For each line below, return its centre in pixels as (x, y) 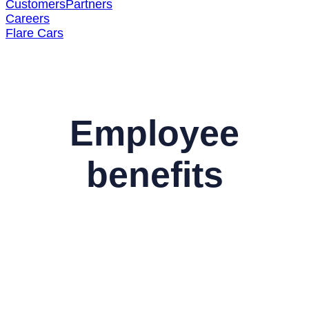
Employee (154, 133)
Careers (28, 19)
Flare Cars (34, 33)
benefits (154, 175)
